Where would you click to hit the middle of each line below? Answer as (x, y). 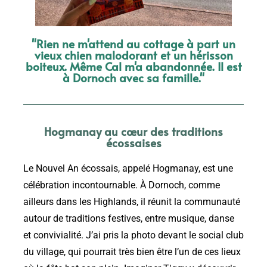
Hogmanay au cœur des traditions (133, 131)
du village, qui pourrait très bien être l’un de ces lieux (132, 252)
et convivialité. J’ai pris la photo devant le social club (133, 236)
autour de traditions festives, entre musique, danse (129, 219)
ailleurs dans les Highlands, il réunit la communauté (132, 202)
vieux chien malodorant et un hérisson (133, 55)
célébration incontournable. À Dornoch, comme (122, 186)
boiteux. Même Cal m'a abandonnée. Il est (133, 66)
